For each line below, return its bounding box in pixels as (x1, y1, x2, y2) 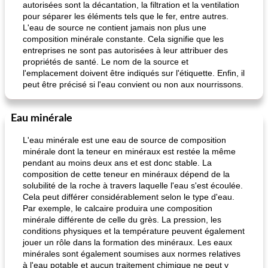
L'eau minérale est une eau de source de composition (23, 135, 226, 145)
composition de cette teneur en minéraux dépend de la (23, 169, 230, 179)
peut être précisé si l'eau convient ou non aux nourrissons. (23, 80, 243, 89)
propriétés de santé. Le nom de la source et (23, 57, 188, 66)
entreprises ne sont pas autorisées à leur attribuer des (23, 45, 228, 55)
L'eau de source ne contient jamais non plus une (23, 23, 206, 32)
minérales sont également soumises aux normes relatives (23, 249, 240, 258)
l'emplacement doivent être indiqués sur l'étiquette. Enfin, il (23, 68, 245, 78)
